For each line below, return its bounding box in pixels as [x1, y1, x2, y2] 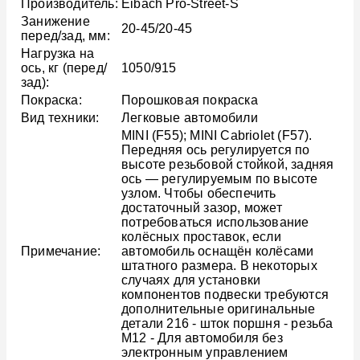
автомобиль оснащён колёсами [121, 244, 314, 259]
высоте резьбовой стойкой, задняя [121, 157, 334, 172]
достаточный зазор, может [121, 201, 282, 215]
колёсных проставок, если [121, 230, 281, 244]
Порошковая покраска [121, 93, 258, 108]
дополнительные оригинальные [121, 302, 316, 317]
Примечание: [21, 244, 101, 259]
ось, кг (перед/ [21, 61, 107, 76]
